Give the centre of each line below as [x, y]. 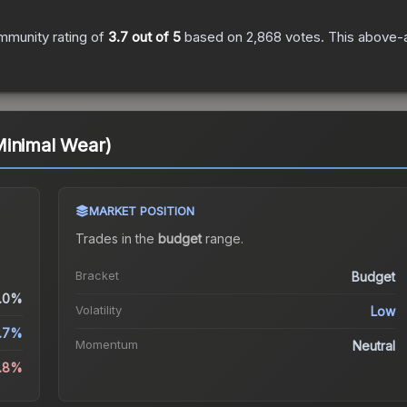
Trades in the [116, 239]
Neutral [374, 346]
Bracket [97, 276]
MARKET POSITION [141, 211]
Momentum [106, 345]
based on [213, 37]
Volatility [98, 310]
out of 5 [154, 37]
